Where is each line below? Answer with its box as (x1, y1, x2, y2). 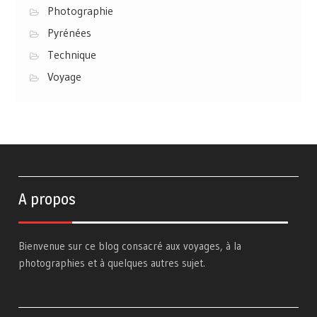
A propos (18, 189, 76, 208)
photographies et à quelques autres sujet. (18, 255, 206, 270)
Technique (47, 47, 96, 62)
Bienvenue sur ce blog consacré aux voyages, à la (18, 238, 242, 253)
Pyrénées (47, 25, 91, 40)
